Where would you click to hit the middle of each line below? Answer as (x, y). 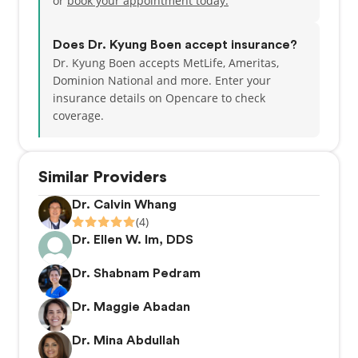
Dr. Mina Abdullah (126, 340)
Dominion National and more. (134, 80)
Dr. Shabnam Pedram (136, 273)
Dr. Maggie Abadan (131, 307)
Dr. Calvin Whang (124, 205)
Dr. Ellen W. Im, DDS (133, 240)
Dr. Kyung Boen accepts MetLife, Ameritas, (166, 63)
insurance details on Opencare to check (159, 98)
